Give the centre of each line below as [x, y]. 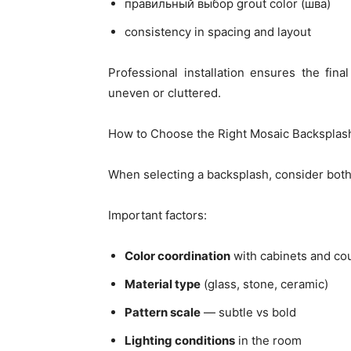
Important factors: [157, 215]
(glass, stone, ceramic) [264, 284]
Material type [163, 284]
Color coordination [177, 255]
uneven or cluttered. [165, 92]
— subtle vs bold [248, 312]
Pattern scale [163, 312]
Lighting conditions [180, 340]
